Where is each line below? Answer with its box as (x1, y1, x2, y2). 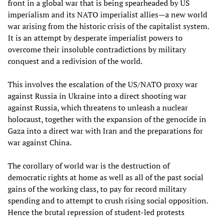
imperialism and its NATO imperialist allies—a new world (8, 9, 207, 20)
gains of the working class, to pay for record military (8, 183, 186, 194)
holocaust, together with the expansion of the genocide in (8, 113, 206, 124)
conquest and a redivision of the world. (8, 55, 142, 66)
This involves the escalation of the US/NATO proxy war (8, 78, 198, 90)
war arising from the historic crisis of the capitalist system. (8, 20, 209, 31)
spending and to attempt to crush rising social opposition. (8, 195, 208, 206)
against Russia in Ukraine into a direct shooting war (8, 90, 186, 101)
